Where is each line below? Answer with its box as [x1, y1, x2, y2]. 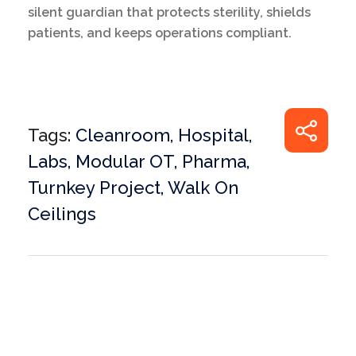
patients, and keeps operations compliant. [28, 25, 292, 41]
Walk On [168, 176, 238, 198]
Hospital [178, 124, 249, 145]
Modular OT [75, 150, 174, 172]
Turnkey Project [28, 176, 161, 198]
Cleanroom [75, 124, 170, 145]
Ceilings [28, 203, 96, 224]
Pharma [182, 150, 246, 172]
